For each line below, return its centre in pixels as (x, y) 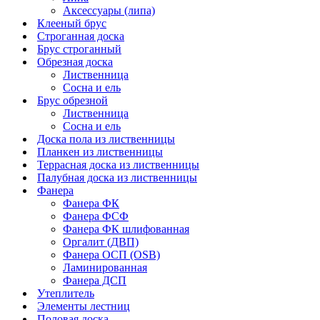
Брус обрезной (72, 100)
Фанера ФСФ (96, 216)
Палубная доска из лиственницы (117, 177)
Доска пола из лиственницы (106, 139)
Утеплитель (66, 293)
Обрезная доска (75, 61)
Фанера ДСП (95, 280)
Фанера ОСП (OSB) (111, 254)
